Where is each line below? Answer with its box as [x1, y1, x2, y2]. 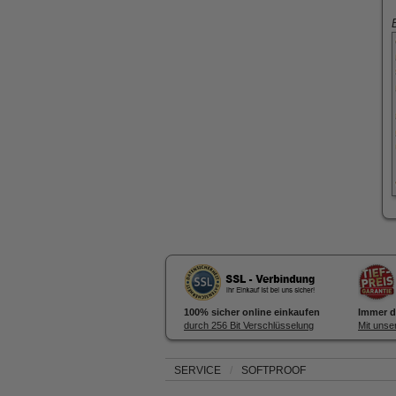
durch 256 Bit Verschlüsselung [184, 320, 314, 331]
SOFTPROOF [241, 364, 306, 376]
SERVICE [174, 364, 221, 376]
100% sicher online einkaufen [184, 307, 320, 317]
